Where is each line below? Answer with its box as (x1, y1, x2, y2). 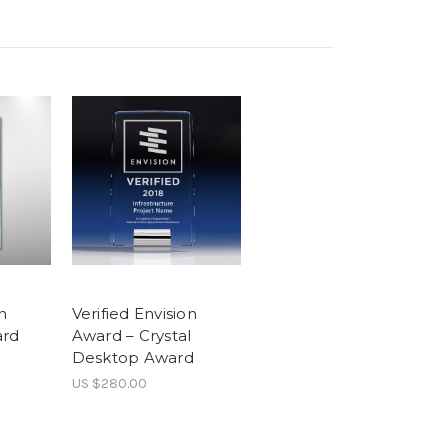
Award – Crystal (71, 325, 192, 345)
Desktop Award (71, 347, 194, 367)
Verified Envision (71, 303, 197, 323)
